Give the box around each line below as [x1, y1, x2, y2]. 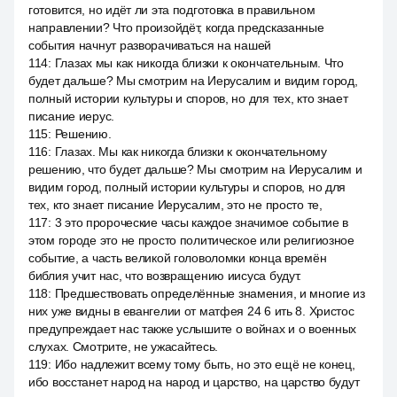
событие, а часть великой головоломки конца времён [28, 251, 327, 265]
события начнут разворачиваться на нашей [28, 38, 272, 52]
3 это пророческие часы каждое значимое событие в [54, 215, 349, 230]
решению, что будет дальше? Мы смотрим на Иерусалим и [28, 162, 362, 176]
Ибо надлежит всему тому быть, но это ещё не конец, [54, 357, 355, 371]
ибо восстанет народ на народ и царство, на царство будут [28, 375, 360, 389]
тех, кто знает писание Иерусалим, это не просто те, [28, 198, 323, 212]
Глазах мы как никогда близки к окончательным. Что [54, 56, 344, 70]
